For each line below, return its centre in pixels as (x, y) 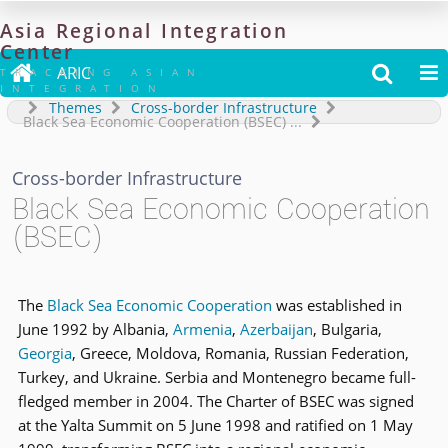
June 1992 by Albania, (95, 329)
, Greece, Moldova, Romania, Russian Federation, (240, 353)
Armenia (202, 329)
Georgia (44, 353)
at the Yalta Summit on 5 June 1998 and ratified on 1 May (215, 425)
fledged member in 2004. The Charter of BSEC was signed (215, 401)
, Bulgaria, (347, 329)
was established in (336, 305)
